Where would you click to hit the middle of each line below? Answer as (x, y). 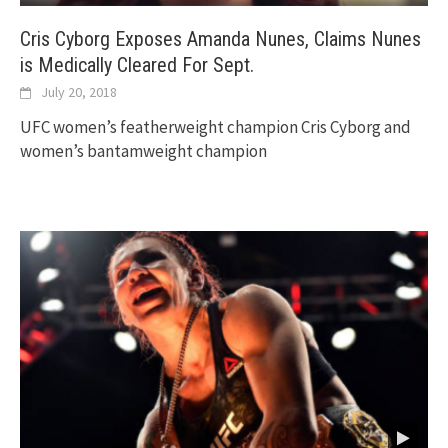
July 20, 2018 (79, 92)
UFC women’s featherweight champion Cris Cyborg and (215, 127)
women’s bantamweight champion (143, 151)
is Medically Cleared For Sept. (137, 65)
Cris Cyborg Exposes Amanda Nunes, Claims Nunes (220, 39)
